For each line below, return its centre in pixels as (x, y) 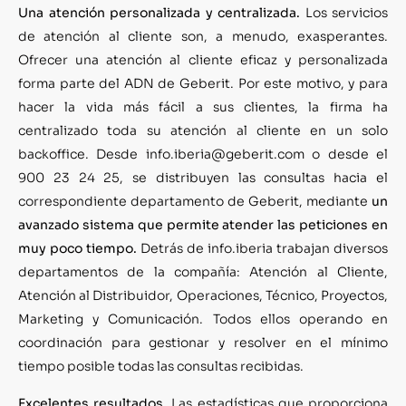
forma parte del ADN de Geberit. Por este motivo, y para (203, 84)
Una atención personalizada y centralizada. (159, 13)
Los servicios (344, 13)
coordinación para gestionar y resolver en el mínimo (203, 343)
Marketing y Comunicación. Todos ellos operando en (203, 319)
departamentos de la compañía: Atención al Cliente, (203, 272)
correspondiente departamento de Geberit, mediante (195, 202)
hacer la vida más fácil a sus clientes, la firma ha (203, 107)
